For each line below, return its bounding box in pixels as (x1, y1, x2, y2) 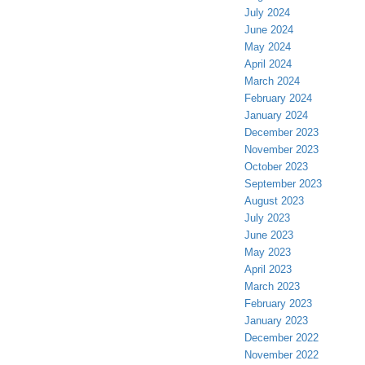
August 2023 (244, 195, 304, 208)
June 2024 (244, 24, 293, 37)
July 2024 (244, 7, 290, 20)
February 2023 (244, 297, 312, 310)
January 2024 (244, 109, 308, 122)
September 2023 (244, 178, 322, 191)
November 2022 (244, 349, 319, 362)
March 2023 (244, 280, 300, 293)
